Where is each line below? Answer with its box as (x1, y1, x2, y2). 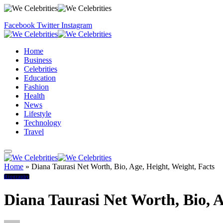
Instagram (61, 21, 92, 29)
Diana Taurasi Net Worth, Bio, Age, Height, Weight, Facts (31, 162, 215, 171)
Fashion (24, 83, 49, 91)
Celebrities (24, 65, 57, 73)
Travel (24, 127, 44, 136)
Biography (4, 174, 29, 179)
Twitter (37, 21, 59, 29)
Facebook (4, 21, 35, 29)
